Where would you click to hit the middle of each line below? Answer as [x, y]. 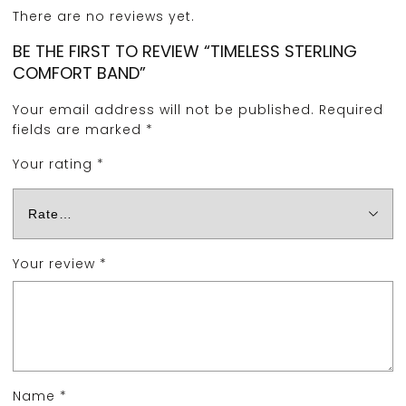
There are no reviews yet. [104, 17]
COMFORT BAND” [79, 73]
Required [351, 110]
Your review [56, 264]
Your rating [55, 164]
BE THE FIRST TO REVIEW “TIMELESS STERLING [185, 52]
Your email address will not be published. [164, 110]
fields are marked [79, 130]
